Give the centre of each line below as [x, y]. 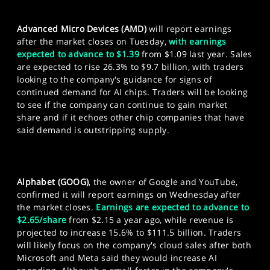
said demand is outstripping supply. [93, 130]
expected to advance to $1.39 [78, 54]
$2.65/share [42, 220]
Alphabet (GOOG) [53, 182]
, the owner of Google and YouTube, [163, 182]
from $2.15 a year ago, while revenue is [150, 220]
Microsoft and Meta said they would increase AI [117, 258]
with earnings [198, 42]
